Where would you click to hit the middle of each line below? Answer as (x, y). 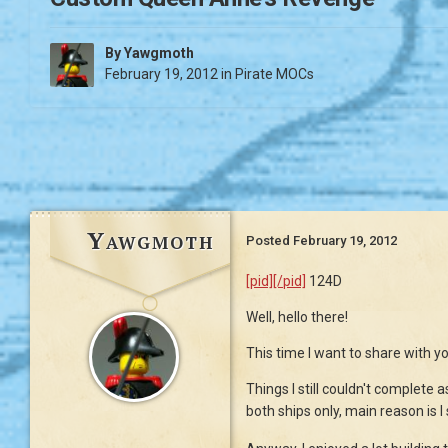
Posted (269, 241)
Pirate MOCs (274, 74)
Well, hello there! (297, 317)
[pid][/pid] (276, 281)
